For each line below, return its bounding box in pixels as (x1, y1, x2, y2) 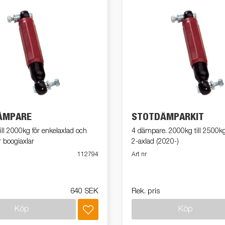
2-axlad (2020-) (132, 138, 179, 145)
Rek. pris (132, 187, 160, 195)
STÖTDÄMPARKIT (132, 111, 204, 122)
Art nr (132, 151, 147, 158)
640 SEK (70, 187, 98, 195)
